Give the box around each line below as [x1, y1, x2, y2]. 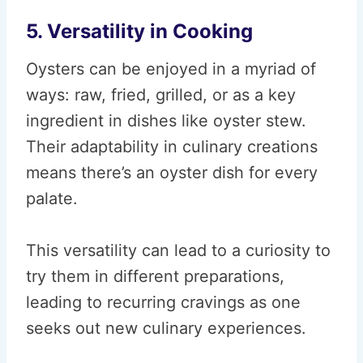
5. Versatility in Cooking [26, 19, 253, 43]
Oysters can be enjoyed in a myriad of [26, 59, 316, 79]
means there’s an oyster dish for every [26, 163, 318, 182]
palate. [26, 189, 78, 208]
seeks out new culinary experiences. [26, 318, 306, 338]
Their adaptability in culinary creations [26, 137, 318, 156]
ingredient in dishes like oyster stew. [26, 111, 306, 130]
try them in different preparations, [26, 267, 284, 286]
